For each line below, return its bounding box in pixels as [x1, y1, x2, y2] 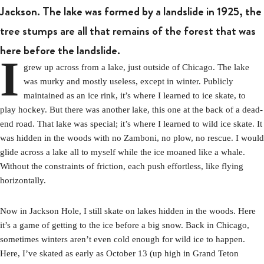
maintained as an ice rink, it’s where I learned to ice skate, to [24, 90, 246, 100]
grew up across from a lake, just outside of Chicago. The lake [24, 62, 250, 72]
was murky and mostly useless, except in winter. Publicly [24, 76, 234, 86]
